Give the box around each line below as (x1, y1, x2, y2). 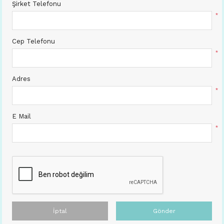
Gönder (152, 207, 175, 215)
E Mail (12, 112, 31, 120)
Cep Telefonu (12, 37, 55, 45)
